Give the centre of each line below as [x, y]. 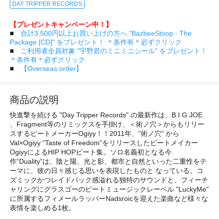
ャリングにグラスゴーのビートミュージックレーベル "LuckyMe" [109, 189]
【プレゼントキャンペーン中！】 [61, 24]
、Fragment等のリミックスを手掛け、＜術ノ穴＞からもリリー [107, 124]
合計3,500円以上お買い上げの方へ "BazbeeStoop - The [106, 33]
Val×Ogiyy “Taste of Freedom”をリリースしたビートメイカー [104, 142]
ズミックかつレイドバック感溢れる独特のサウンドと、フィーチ [109, 180]
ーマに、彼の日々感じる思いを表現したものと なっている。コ [107, 170]
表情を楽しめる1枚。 [43, 208]
